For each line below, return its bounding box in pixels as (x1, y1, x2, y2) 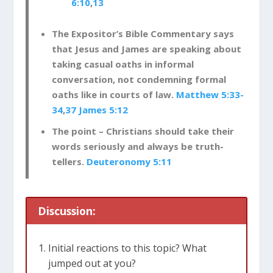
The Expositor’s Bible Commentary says (51, 27, 234, 40)
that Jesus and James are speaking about (51, 42, 241, 55)
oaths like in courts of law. (51, 88, 176, 101)
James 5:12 (78, 103, 128, 116)
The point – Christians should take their (51, 125, 234, 138)
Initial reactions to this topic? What (48, 241, 207, 255)
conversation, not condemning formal (51, 73, 226, 85)
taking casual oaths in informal (51, 57, 194, 70)
